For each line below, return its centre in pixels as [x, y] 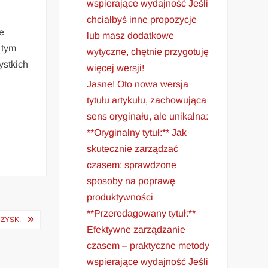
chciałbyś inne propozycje [142, 19]
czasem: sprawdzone [132, 165]
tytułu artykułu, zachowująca [147, 100]
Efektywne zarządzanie [136, 229]
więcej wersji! [116, 68]
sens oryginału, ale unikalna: [148, 116]
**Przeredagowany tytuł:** [141, 213]
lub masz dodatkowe [131, 35]
